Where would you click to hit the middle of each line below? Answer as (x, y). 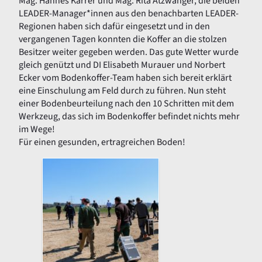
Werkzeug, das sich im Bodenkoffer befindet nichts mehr (129, 117)
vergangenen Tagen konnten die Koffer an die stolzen (123, 39)
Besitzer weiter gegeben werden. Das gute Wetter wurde (129, 52)
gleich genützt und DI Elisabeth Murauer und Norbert (122, 65)
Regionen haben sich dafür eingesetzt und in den (114, 27)
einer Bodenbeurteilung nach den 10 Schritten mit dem (126, 104)
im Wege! (37, 130)
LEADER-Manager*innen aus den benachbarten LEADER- (129, 14)
